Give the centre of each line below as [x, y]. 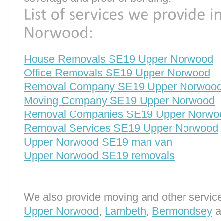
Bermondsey [182, 211]
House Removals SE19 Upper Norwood [118, 59]
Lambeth [125, 211]
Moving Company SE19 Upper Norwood [119, 100]
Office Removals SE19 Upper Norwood [117, 73]
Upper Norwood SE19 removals [99, 155]
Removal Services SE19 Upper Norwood [121, 128]
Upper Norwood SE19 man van [98, 142]
